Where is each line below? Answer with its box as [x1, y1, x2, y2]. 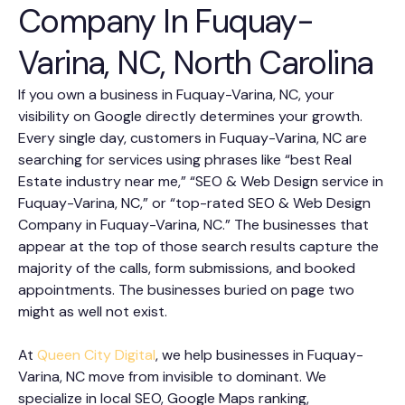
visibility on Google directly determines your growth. [18, 107, 363, 127]
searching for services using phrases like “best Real [18, 150, 352, 170]
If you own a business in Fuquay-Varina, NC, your [18, 85, 334, 105]
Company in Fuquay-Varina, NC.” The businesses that [18, 215, 369, 235]
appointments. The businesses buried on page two [18, 280, 354, 300]
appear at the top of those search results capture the [18, 237, 379, 257]
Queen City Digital [37, 345, 155, 365]
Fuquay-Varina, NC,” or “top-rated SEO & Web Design [18, 193, 371, 213]
